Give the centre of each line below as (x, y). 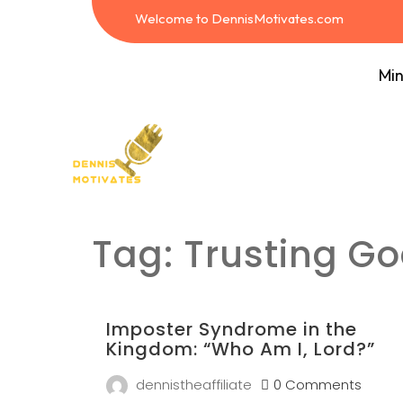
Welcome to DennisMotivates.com (239, 18)
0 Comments (318, 385)
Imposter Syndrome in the (232, 329)
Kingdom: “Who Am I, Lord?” (241, 349)
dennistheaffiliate (194, 385)
